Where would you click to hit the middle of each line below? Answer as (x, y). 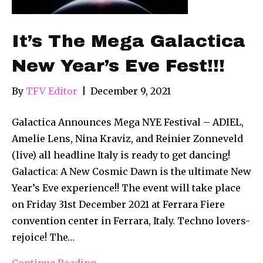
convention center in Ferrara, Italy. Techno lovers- (131, 220)
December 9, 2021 (131, 91)
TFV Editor (52, 91)
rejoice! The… (43, 237)
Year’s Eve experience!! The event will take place (126, 188)
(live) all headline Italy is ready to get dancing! (121, 155)
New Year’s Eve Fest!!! (118, 65)
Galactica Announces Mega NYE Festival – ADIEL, (128, 122)
